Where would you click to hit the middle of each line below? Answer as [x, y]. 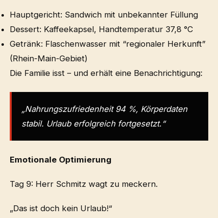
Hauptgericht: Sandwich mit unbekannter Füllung [104, 14]
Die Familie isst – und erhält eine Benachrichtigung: [106, 73]
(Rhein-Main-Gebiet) [49, 58]
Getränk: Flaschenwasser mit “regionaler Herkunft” [108, 44]
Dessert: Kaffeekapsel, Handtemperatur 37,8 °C [101, 29]
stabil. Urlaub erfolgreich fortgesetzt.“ [93, 123]
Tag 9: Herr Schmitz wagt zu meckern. [84, 184]
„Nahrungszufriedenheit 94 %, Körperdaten [104, 109]
